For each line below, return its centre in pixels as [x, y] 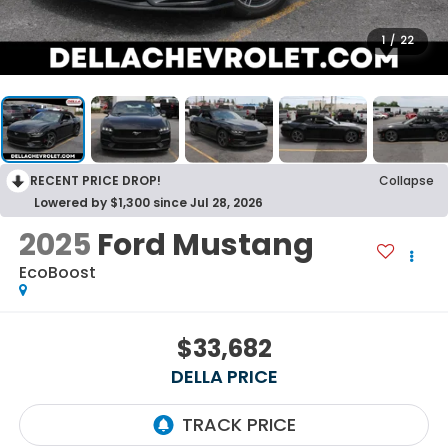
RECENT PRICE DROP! [95, 180]
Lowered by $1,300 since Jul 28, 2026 [148, 202]
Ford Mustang [205, 245]
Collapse [406, 180]
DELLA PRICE [224, 376]
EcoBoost [57, 273]
